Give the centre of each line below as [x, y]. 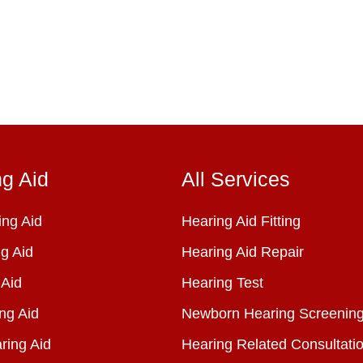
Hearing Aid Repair [243, 252]
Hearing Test [222, 283]
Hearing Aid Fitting [241, 221]
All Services [236, 179]
